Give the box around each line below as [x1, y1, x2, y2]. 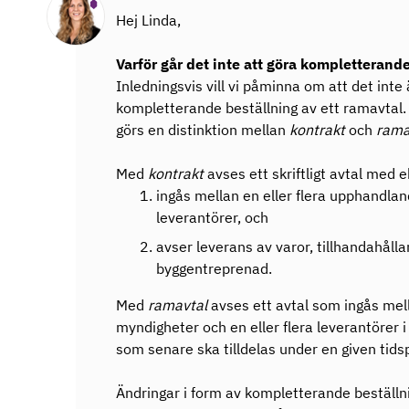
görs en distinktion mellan [116, 121, 289, 139]
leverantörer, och [156, 208, 268, 226]
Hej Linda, [116, 11, 181, 29]
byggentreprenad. [156, 259, 272, 278]
